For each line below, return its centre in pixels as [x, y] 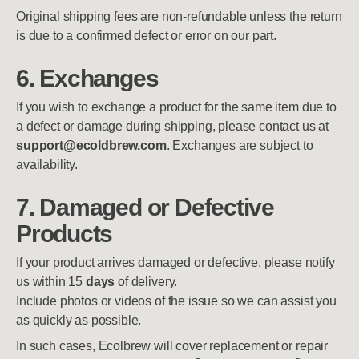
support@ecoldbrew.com [91, 145]
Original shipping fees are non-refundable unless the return [179, 16]
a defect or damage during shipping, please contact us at [173, 126]
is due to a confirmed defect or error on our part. [146, 36]
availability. [47, 165]
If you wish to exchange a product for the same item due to [176, 107]
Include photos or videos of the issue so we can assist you [176, 301]
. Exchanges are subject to [240, 145]
